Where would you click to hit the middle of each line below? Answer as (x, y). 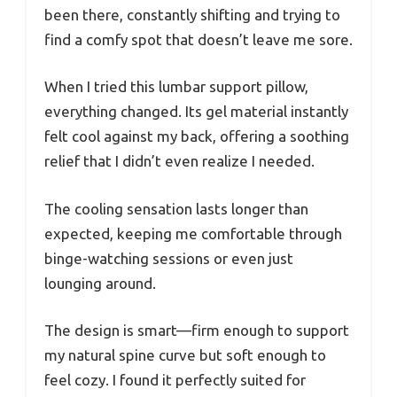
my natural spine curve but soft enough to (185, 355)
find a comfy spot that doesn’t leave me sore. (198, 39)
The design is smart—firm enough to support (197, 331)
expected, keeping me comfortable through (193, 233)
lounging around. (100, 283)
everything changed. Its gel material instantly (196, 112)
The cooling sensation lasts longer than (176, 208)
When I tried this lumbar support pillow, (176, 87)
